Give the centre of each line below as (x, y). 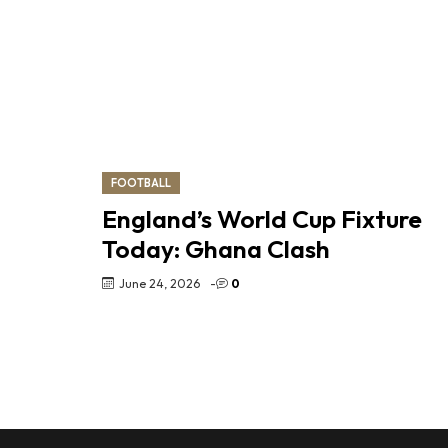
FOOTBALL (141, 182)
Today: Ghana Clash (216, 248)
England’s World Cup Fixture (262, 218)
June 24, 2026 (159, 283)
